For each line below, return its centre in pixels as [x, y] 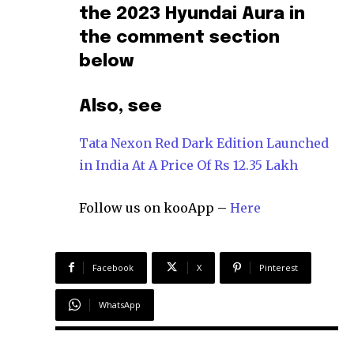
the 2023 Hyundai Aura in [192, 14]
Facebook [113, 267]
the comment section [179, 38]
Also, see [121, 106]
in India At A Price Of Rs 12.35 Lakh [188, 165]
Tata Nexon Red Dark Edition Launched [204, 143]
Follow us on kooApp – [154, 207]
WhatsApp [120, 304]
